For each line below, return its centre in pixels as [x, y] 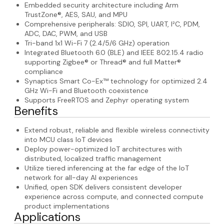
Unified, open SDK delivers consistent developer [103, 187]
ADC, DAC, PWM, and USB [66, 33]
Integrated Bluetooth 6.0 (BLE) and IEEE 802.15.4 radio [114, 52]
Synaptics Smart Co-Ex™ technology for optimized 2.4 [116, 81]
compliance [44, 71]
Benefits [36, 111]
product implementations [67, 206]
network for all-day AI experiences [81, 177]
